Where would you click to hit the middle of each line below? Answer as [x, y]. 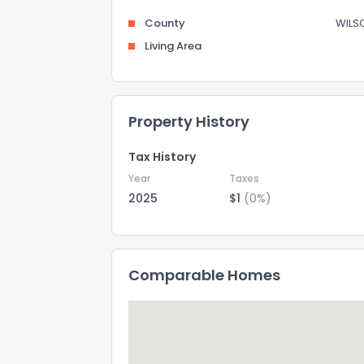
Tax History [162, 157]
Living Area [173, 46]
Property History [189, 121]
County [165, 23]
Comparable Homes [204, 275]
